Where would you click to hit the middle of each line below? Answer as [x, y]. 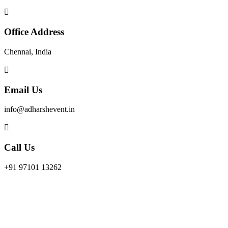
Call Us [19, 147]
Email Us [23, 90]
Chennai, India [28, 51]
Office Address [34, 32]
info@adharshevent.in [39, 109]
